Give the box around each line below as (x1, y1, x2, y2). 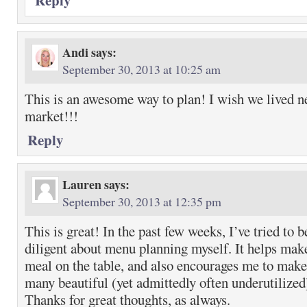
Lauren (62, 175, 101, 193)
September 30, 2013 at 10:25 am (62, 61, 221, 77)
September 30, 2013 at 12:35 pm (62, 193, 221, 210)
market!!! (25, 106, 78, 125)
